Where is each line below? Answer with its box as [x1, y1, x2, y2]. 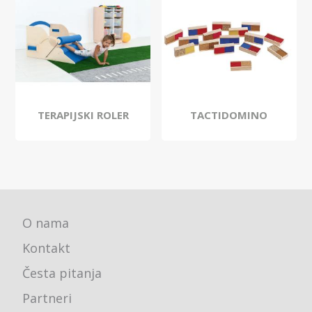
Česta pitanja [22, 265, 102, 282]
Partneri [22, 290, 72, 307]
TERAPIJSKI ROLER [37, 108, 129, 123]
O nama [22, 214, 70, 232]
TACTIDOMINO [190, 108, 268, 123]
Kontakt [22, 240, 71, 257]
